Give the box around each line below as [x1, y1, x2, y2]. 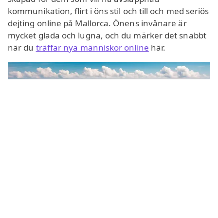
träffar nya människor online [36, 42, 149, 54]
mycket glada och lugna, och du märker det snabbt [8, 30, 206, 41]
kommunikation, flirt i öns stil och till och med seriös [8, 5, 209, 17]
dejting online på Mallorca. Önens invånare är [8, 18, 187, 29]
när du [8, 42, 36, 54]
